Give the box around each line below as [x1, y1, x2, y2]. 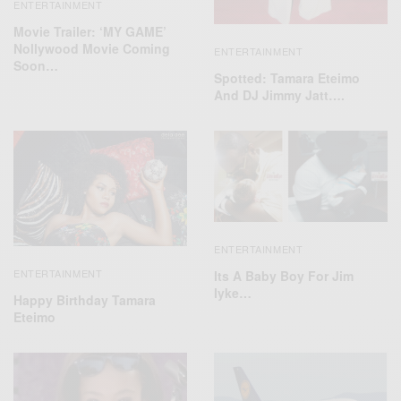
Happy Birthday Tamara [13, 291, 156, 310]
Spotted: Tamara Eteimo [214, 68, 360, 87]
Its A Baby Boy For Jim [214, 267, 354, 286]
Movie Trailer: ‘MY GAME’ [13, 22, 166, 41]
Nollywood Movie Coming [13, 39, 170, 58]
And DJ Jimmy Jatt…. [214, 85, 345, 104]
